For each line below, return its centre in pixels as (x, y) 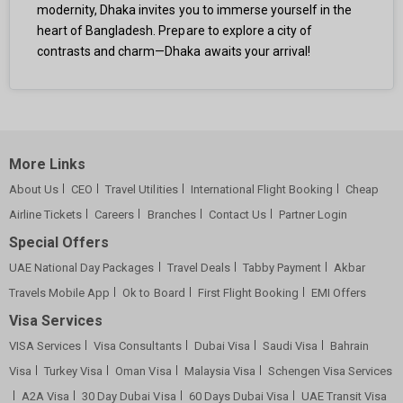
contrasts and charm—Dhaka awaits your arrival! (174, 52)
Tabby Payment (282, 268)
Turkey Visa (74, 372)
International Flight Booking (262, 190)
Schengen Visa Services (330, 372)
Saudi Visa (290, 346)
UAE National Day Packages (82, 268)
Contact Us (237, 215)
